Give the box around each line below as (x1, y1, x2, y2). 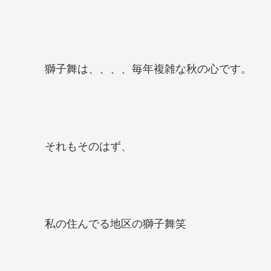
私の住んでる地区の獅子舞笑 (45, 214, 186, 230)
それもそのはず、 (45, 137, 132, 153)
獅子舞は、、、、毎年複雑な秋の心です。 (45, 59, 252, 76)
